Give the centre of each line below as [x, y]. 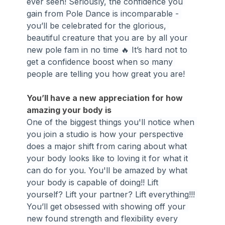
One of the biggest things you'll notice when [112, 122]
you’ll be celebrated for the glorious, [98, 25]
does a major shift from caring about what [108, 146]
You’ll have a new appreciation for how [106, 98]
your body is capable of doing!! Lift [94, 182]
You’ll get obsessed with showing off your [108, 206]
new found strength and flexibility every [104, 218]
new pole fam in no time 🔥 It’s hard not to [108, 49]
